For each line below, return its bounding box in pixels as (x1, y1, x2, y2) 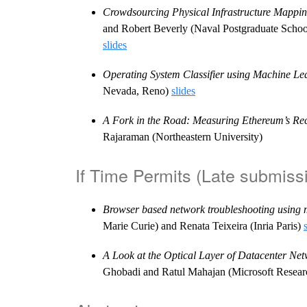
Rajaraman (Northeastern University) (103, 131, 262, 143)
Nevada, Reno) (103, 84, 171, 97)
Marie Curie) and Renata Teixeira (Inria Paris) (103, 220, 304, 232)
